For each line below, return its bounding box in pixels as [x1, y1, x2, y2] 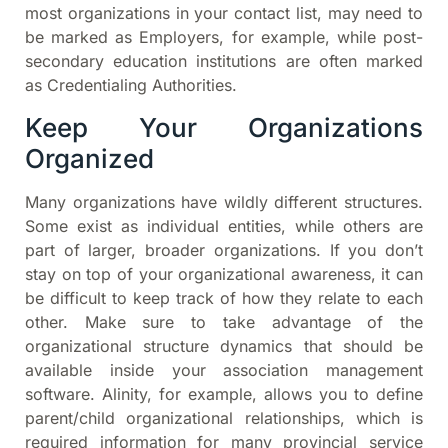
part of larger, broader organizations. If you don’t [25, 239, 423, 260]
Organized [25, 142, 154, 174]
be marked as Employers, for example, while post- [25, 27, 423, 48]
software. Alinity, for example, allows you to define [25, 383, 423, 404]
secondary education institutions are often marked [25, 51, 423, 72]
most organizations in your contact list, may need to [25, 3, 423, 24]
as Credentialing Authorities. [25, 75, 237, 96]
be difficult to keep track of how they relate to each [25, 287, 423, 308]
